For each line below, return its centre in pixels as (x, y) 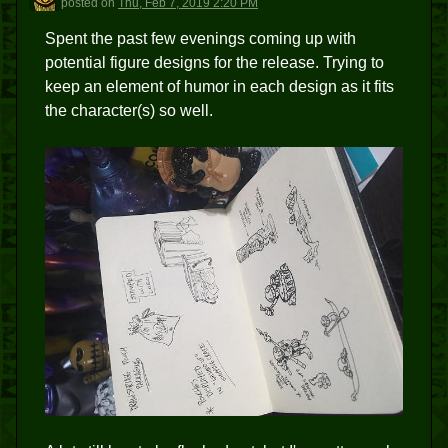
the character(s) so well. (129, 110)
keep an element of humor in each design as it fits (219, 86)
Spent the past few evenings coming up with (200, 38)
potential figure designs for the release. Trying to (214, 62)
